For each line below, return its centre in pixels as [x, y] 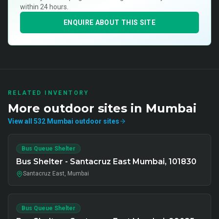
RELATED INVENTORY [49, 93]
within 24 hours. [44, 7]
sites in [120, 108]
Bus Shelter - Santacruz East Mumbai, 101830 [106, 162]
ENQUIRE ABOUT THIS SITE [109, 22]
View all [21, 121]
